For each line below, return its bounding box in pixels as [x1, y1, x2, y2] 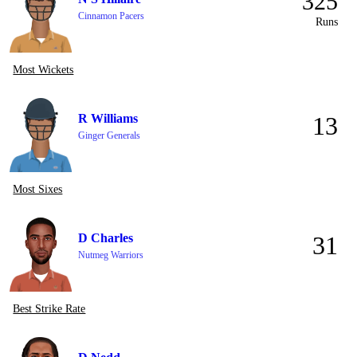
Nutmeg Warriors [78, 249, 144, 261]
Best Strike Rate [13, 303, 86, 315]
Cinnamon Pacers [78, 10, 145, 22]
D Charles [78, 231, 134, 245]
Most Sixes [13, 183, 63, 195]
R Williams [78, 112, 139, 125]
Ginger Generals [78, 130, 141, 141]
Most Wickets [13, 64, 74, 76]
